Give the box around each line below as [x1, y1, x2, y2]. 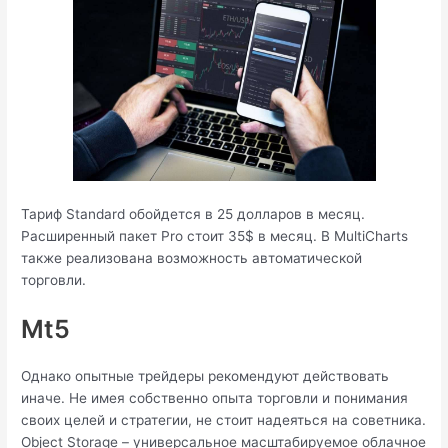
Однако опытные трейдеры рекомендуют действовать [21, 367, 390, 384]
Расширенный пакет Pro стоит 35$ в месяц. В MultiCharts [21, 227, 409, 244]
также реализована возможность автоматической [21, 249, 363, 266]
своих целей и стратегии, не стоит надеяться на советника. [21, 411, 427, 428]
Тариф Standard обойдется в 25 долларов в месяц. [21, 205, 366, 222]
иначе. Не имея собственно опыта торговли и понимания [21, 389, 409, 406]
